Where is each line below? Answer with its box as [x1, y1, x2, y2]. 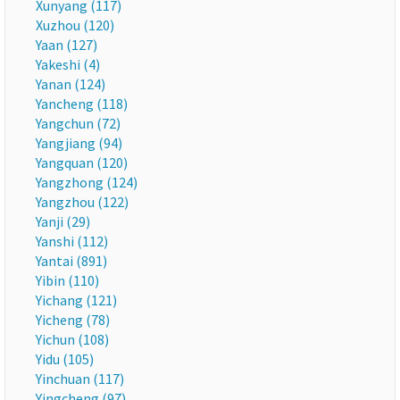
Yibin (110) [36, 271, 99, 289]
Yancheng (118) [36, 95, 128, 112]
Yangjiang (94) [36, 134, 122, 152]
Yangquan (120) [36, 154, 128, 171]
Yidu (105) [36, 350, 94, 368]
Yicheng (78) [36, 311, 110, 329]
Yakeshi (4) [36, 55, 100, 73]
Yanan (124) [36, 75, 105, 93]
